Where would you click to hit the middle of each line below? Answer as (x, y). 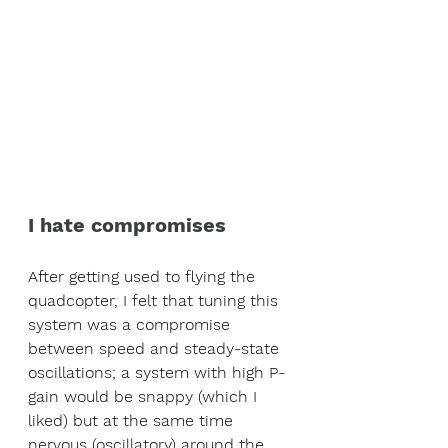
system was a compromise (131, 325)
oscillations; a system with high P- (156, 373)
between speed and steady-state (156, 349)
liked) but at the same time (133, 421)
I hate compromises (127, 225)
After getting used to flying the (144, 277)
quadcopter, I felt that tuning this (155, 301)
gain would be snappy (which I (145, 397)
